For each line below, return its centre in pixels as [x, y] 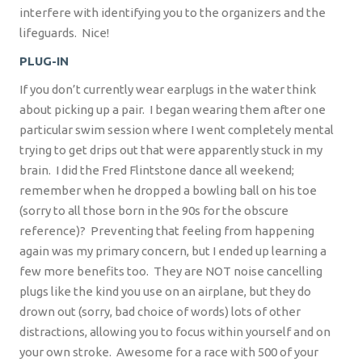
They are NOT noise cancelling [238, 271]
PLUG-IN [44, 61]
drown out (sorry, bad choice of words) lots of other [160, 312]
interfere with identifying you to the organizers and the [173, 13]
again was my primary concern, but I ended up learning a [173, 251]
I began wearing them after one [238, 110]
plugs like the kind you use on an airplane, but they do [165, 292]
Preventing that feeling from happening [202, 231]
